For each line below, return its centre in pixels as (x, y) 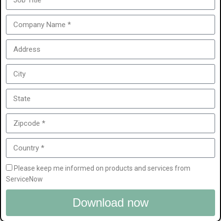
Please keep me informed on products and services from (102, 168)
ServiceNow (24, 179)
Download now (110, 203)
